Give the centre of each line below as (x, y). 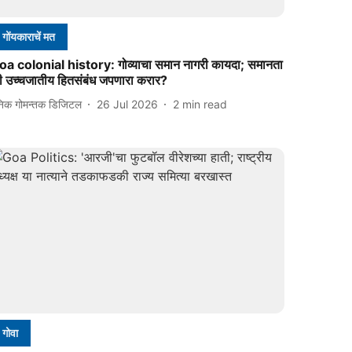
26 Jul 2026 (128, 104)
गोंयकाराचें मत (29, 37)
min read (205, 104)
